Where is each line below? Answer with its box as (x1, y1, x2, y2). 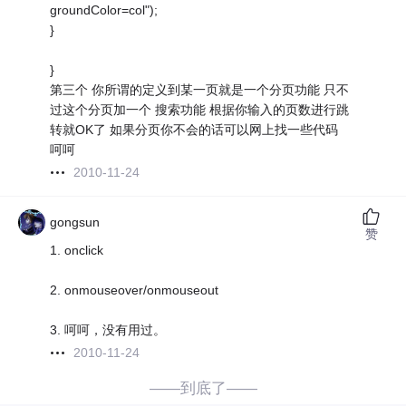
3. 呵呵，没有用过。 (50, 323, 167, 338)
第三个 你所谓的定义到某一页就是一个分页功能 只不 (50, 82, 350, 98)
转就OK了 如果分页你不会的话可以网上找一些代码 (50, 122, 339, 138)
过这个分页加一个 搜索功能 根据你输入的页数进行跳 (50, 102, 350, 118)
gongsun (50, 215, 101, 230)
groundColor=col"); (50, 3, 159, 18)
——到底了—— (149, 380, 257, 398)
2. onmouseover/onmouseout (50, 283, 219, 298)
